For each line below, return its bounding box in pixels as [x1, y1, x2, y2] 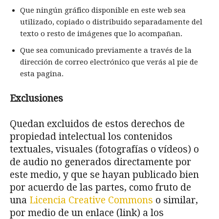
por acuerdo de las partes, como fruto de [10, 182, 191, 193]
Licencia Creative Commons [29, 195, 153, 206]
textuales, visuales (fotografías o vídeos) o [10, 144, 199, 155]
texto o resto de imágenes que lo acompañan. [20, 29, 182, 38]
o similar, [153, 195, 198, 206]
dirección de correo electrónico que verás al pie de [20, 58, 198, 66]
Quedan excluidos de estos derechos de [10, 118, 187, 130]
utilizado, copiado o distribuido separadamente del [20, 18, 202, 26]
